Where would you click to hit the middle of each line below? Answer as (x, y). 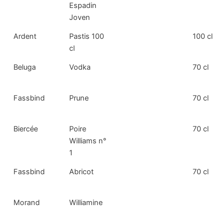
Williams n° (88, 141)
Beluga (25, 67)
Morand (27, 203)
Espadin (83, 6)
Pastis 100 (87, 37)
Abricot (82, 172)
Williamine (86, 203)
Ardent (25, 37)
